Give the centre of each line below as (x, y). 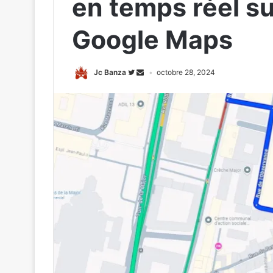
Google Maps (152, 40)
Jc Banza (110, 73)
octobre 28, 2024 (186, 73)
